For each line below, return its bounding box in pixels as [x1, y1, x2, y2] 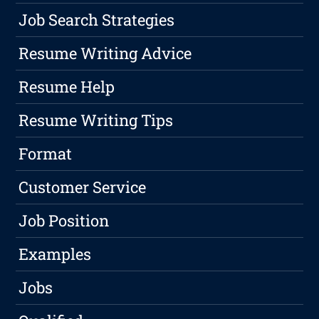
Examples [19, 244, 92, 265]
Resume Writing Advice [19, 43, 192, 64]
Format [19, 143, 73, 164]
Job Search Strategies [19, 9, 175, 31]
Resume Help [19, 76, 115, 98]
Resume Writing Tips [19, 110, 174, 131]
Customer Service [19, 177, 147, 198]
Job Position [19, 210, 110, 231]
